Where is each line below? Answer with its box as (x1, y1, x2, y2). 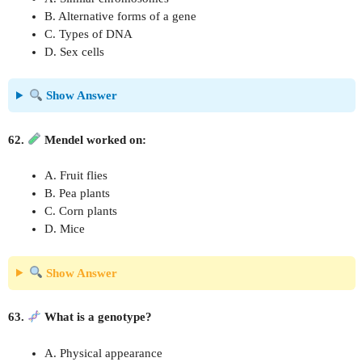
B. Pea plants (44, 187, 110, 200)
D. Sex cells (44, 44, 104, 58)
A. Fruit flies (44, 169, 107, 182)
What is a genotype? (41, 310, 153, 323)
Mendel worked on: (41, 133, 147, 146)
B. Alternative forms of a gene (44, 9, 196, 23)
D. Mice (44, 222, 85, 235)
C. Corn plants (44, 204, 117, 217)
